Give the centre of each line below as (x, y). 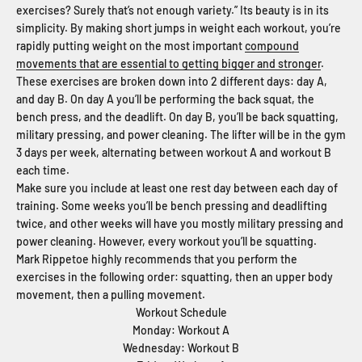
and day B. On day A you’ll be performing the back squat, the (165, 99)
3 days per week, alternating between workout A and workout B (174, 152)
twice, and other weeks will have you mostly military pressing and (180, 223)
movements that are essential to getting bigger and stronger (168, 63)
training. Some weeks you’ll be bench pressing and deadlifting (172, 205)
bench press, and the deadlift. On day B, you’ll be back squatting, (177, 116)
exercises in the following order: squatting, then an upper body (175, 276)
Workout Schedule (181, 312)
